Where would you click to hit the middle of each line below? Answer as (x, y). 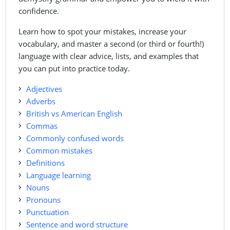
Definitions (45, 163)
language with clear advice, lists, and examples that (109, 56)
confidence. (39, 11)
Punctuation (47, 212)
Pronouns (43, 200)
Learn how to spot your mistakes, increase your (102, 32)
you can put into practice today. (74, 69)
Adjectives (44, 89)
